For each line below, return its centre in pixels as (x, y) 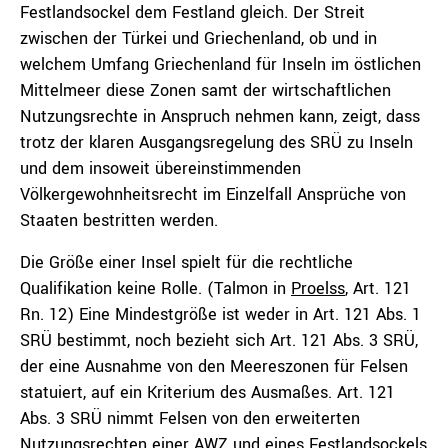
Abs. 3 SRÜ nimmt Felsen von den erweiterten (190, 418)
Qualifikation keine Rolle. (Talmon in (155, 288)
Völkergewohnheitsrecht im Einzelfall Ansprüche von (213, 194)
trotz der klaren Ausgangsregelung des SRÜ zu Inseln (216, 142)
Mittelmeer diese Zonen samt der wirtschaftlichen (205, 90)
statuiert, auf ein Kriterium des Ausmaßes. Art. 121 (207, 392)
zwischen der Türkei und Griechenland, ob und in (198, 38)
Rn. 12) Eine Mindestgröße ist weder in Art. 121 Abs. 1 (220, 314)
